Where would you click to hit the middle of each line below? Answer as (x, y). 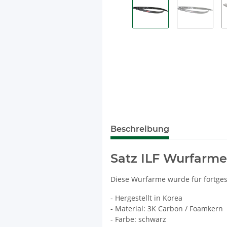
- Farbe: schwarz (138, 219)
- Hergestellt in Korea (146, 198)
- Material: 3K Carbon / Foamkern (166, 209)
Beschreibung (140, 129)
